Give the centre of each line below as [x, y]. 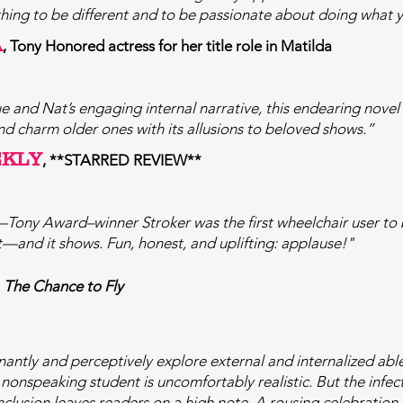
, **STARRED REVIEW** [122, 160]
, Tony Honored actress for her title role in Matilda [167, 46]
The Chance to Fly [63, 286]
